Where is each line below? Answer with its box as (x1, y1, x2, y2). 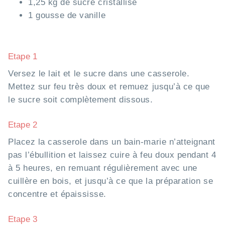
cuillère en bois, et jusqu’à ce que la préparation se (8, 176, 213, 186)
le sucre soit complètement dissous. (8, 94, 153, 104)
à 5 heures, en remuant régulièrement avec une (8, 163, 197, 173)
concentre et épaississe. (8, 189, 106, 199)
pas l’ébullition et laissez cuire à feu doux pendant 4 (8, 150, 216, 160)
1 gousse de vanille (28, 10, 106, 20)
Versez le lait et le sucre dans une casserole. (8, 68, 190, 78)
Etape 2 (8, 120, 38, 130)
